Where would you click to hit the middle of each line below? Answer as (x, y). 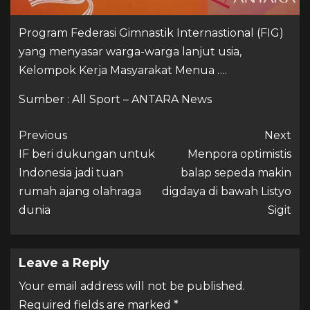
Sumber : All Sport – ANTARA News (115, 99)
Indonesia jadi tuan (71, 172)
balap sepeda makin (236, 172)
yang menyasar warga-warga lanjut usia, (130, 51)
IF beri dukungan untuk (87, 154)
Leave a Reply (64, 263)
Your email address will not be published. (132, 286)
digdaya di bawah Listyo (227, 191)
